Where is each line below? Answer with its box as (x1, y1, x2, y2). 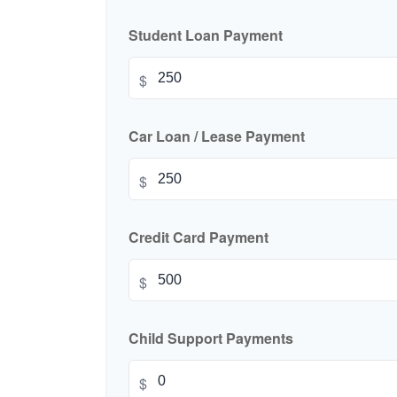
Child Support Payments (128, 328, 293, 349)
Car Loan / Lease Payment (128, 126, 305, 147)
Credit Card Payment (128, 227, 269, 248)
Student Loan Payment (128, 25, 283, 46)
